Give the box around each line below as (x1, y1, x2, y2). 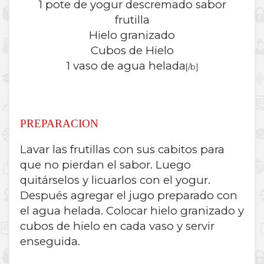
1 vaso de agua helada (65, 59, 186, 73)
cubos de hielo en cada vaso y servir (20, 219, 214, 233)
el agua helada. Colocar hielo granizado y (20, 204, 244, 218)
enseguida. (20, 235, 80, 249)
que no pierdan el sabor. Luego (20, 158, 191, 172)
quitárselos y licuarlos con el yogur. (20, 173, 210, 187)
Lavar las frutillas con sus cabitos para (20, 143, 225, 157)
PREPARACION (20, 117, 98, 130)
